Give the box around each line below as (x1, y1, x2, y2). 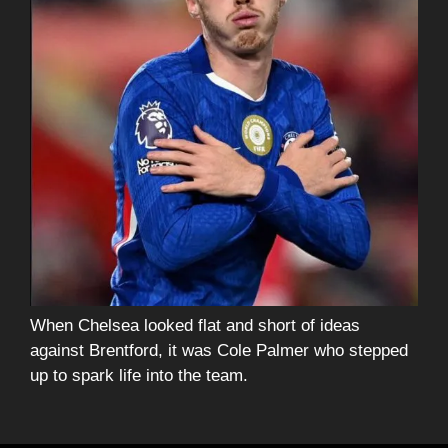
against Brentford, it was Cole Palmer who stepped (30, 341, 408, 361)
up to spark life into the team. (30, 366, 248, 386)
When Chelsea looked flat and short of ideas (30, 316, 360, 336)
